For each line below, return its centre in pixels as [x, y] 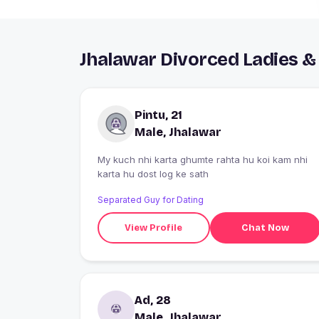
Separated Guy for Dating [151, 200]
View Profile [154, 228]
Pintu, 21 [158, 115]
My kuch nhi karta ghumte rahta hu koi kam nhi [203, 160]
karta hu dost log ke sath [153, 174]
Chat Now [265, 228]
